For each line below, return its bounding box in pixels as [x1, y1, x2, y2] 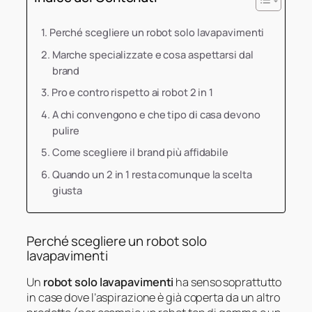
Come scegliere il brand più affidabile [52, 145, 228, 159]
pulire [52, 123, 80, 137]
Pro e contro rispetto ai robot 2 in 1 [51, 85, 214, 99]
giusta [52, 183, 83, 197]
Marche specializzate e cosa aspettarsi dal [52, 47, 253, 61]
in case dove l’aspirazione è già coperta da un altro [26, 290, 280, 306]
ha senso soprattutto [173, 274, 282, 290]
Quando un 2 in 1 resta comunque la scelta [52, 167, 252, 181]
